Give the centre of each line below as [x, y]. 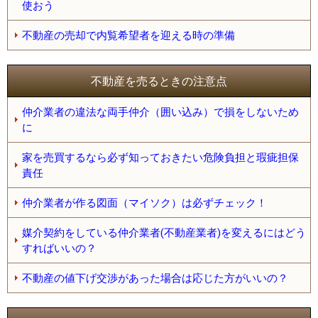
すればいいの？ [59, 248]
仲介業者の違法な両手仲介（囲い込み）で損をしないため [160, 112]
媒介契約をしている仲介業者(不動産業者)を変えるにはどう [164, 232]
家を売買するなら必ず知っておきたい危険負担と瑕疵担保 [160, 157]
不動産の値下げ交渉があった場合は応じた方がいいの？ [155, 278]
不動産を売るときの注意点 [159, 81]
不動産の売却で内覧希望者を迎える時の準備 [128, 35]
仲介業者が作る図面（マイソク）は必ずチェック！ [144, 203]
